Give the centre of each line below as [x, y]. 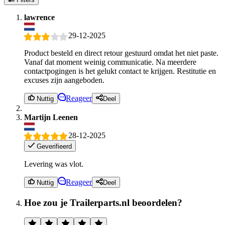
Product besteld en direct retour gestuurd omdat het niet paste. [121, 53]
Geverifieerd [53, 146]
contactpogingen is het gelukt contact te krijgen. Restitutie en [120, 71]
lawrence [39, 18]
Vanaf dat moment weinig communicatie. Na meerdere [110, 62]
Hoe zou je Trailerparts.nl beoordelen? [103, 202]
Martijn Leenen [51, 117]
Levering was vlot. [54, 164]
